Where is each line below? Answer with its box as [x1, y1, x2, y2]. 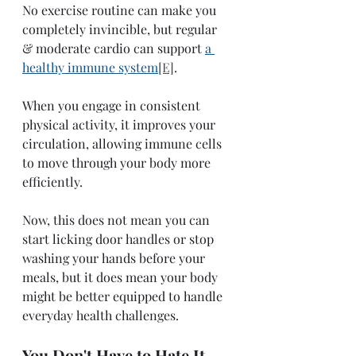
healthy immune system [22, 58, 158, 75]
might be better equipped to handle [22, 287, 226, 304]
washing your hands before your [22, 249, 208, 266]
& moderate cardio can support [22, 39, 205, 56]
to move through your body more [22, 153, 214, 171]
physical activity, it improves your [22, 115, 219, 133]
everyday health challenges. [22, 306, 185, 323]
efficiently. [22, 172, 86, 190]
